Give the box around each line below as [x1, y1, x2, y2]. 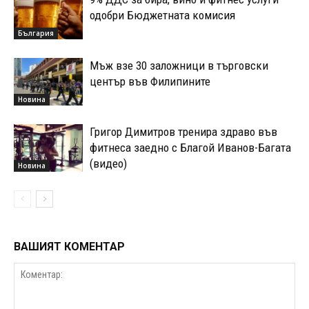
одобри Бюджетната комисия [90, 8, 235, 22]
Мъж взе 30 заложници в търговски [90, 58, 268, 72]
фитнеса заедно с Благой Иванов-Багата [90, 140, 291, 154]
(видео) [90, 156, 127, 170]
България [18, 28, 54, 38]
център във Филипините [90, 74, 210, 88]
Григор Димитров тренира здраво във [90, 124, 277, 139]
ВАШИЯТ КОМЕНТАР [14, 239, 125, 253]
